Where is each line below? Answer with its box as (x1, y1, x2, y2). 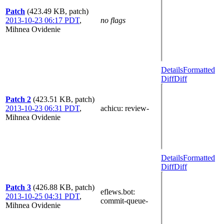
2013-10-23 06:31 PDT (5, 104, 79, 112)
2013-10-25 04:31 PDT (5, 192, 79, 200)
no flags (100, 16, 125, 24)
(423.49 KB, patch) (27, 7, 88, 15)
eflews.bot (100, 187, 133, 196)
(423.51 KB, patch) (33, 95, 94, 103)
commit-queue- (100, 196, 148, 205)
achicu (100, 104, 121, 112)
